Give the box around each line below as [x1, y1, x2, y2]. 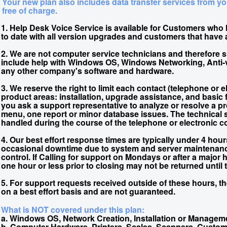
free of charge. [2, 5, 57, 16]
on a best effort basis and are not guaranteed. [1, 185, 175, 197]
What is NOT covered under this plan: [1, 204, 144, 215]
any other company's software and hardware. [1, 65, 174, 77]
